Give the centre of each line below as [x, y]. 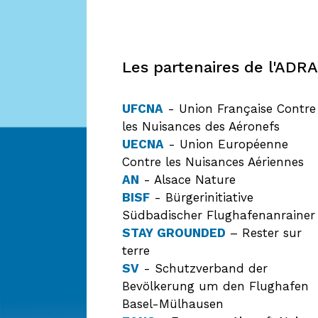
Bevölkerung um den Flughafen [215, 286]
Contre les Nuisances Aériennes [213, 162]
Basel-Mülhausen [173, 304]
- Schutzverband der [203, 269]
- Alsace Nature [187, 180]
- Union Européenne [226, 144]
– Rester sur [264, 233]
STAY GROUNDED [174, 233]
